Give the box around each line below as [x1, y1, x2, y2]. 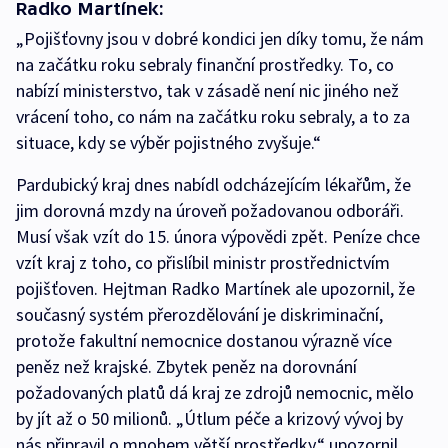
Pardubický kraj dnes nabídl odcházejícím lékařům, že [16, 173, 411, 197]
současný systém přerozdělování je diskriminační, [16, 303, 383, 327]
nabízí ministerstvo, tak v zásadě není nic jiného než [16, 79, 399, 103]
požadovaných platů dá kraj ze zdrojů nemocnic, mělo [16, 381, 414, 405]
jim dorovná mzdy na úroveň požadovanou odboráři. [16, 199, 404, 223]
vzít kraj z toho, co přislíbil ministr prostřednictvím [16, 251, 390, 275]
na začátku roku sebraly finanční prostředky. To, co [16, 53, 394, 77]
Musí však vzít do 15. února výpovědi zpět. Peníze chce [16, 225, 420, 249]
